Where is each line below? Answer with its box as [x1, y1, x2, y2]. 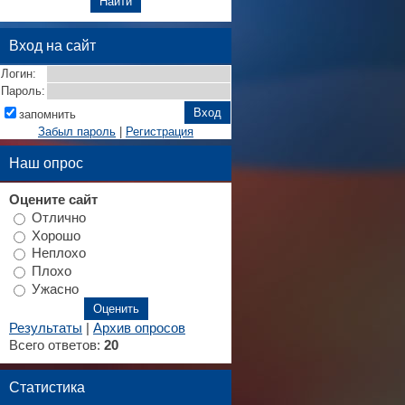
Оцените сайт [9, 193, 98, 207]
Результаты [9, 321, 82, 336]
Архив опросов [93, 321, 185, 336]
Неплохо [32, 245, 86, 260]
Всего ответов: [9, 338, 104, 353]
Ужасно [32, 281, 79, 297]
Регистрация [126, 125, 193, 138]
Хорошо [32, 228, 80, 243]
